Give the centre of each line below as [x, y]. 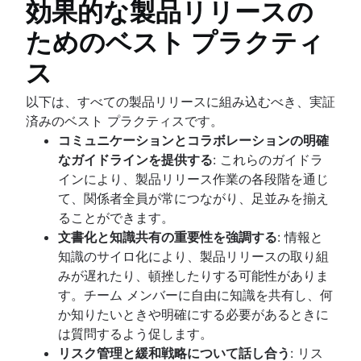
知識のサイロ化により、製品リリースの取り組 [193, 256]
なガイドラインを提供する [135, 159]
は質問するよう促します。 [135, 333]
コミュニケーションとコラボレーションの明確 [193, 140]
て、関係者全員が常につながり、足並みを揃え [193, 198]
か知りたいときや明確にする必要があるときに [193, 314]
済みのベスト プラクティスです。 [124, 120]
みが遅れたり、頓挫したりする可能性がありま [193, 275]
